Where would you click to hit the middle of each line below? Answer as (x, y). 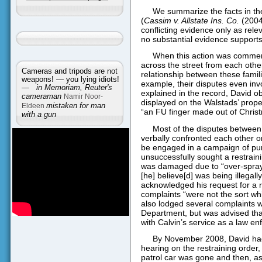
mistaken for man (75, 106)
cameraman (42, 96)
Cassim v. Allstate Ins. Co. (191, 21)
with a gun (39, 114)
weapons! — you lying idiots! (70, 79)
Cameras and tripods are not (69, 71)
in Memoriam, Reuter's (74, 87)
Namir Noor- (83, 96)
